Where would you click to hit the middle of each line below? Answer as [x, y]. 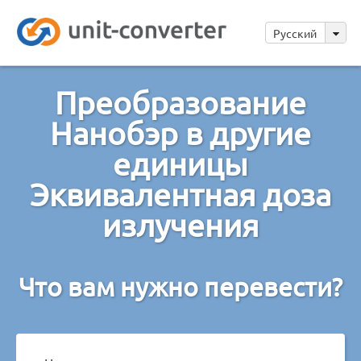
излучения [180, 224]
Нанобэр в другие [180, 133]
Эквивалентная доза [180, 194]
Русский [296, 33]
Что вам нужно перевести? [180, 286]
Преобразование [180, 102]
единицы [180, 163]
